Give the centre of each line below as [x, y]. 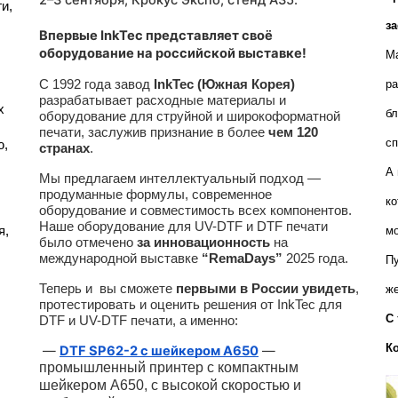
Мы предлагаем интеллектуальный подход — [180, 179]
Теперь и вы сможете [107, 289]
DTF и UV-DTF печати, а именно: [139, 321]
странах [64, 149]
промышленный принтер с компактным [169, 368]
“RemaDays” [242, 259]
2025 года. [315, 259]
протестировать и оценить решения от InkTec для [191, 305]
